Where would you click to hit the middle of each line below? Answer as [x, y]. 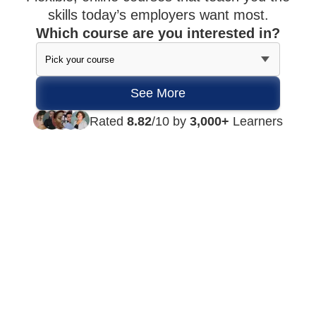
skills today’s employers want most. [158, 15]
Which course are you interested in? [158, 34]
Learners [258, 122]
